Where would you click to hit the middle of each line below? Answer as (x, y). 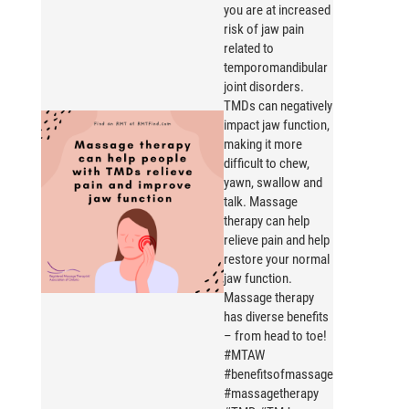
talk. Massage (261, 202)
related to (249, 49)
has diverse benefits (276, 317)
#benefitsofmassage (278, 375)
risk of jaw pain (264, 30)
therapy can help (267, 221)
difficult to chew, (267, 164)
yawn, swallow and (273, 183)
